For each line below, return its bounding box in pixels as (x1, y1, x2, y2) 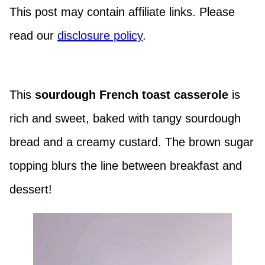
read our (9, 29, 57, 42)
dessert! (9, 183, 52, 196)
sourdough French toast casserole (35, 88, 228, 101)
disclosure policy (57, 29, 143, 42)
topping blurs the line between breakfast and (9, 159, 242, 172)
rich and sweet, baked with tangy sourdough (9, 112, 241, 125)
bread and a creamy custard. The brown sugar (9, 135, 254, 148)
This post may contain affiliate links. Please (9, 5, 235, 18)
